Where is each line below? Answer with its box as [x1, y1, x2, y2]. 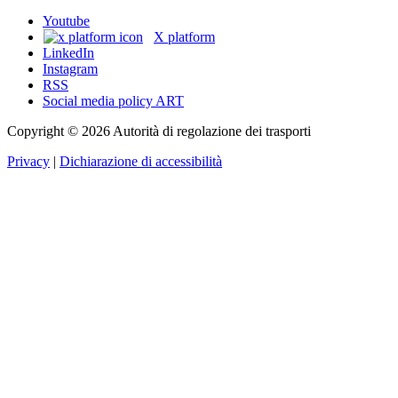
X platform [154, 29, 215, 45]
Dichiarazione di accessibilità [60, 154, 222, 170]
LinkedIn [43, 45, 94, 61]
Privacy [7, 154, 50, 170]
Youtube [43, 13, 90, 29]
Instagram [43, 61, 98, 77]
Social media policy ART [43, 93, 184, 109]
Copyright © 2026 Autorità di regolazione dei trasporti [7, 123, 311, 139]
